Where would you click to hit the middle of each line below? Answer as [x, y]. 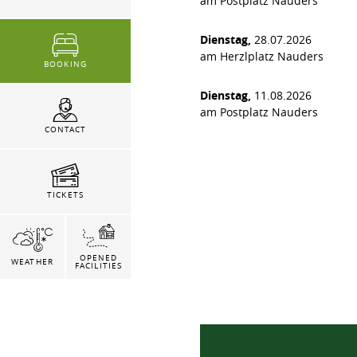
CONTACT [65, 130]
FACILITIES [98, 265]
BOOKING [65, 65]
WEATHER [32, 261]
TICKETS [65, 195]
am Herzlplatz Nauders [262, 57]
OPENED [98, 257]
